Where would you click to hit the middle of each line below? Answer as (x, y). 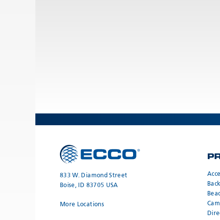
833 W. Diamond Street (94, 176)
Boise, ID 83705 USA (89, 186)
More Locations (82, 205)
